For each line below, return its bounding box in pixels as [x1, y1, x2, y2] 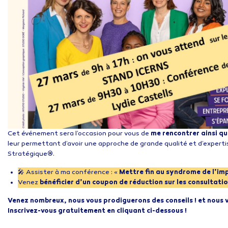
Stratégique [8, 150, 47, 158]
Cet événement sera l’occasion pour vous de [8, 129, 151, 138]
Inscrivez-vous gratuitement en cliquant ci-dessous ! [8, 207, 187, 215]
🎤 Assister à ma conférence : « [18, 168, 119, 177]
